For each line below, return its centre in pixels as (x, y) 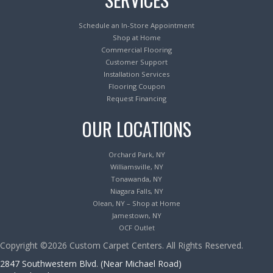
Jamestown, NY (136, 216)
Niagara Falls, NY (136, 191)
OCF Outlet (136, 228)
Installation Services (136, 74)
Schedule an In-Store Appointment (136, 26)
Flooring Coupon (136, 87)
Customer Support (136, 62)
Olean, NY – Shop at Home (136, 204)
